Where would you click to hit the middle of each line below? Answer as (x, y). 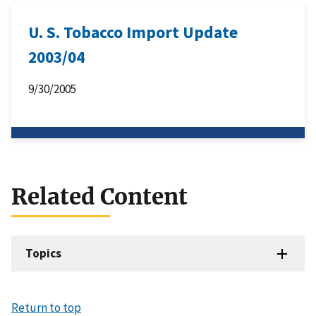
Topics (43, 253)
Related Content (99, 196)
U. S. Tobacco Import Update (133, 32)
